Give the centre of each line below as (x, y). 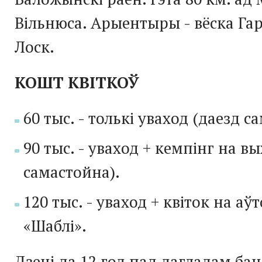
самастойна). (72, 172)
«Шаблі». (55, 225)
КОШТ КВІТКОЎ (77, 82)
